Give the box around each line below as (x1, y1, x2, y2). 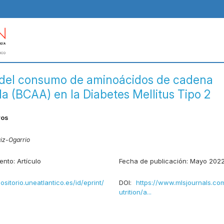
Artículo (17, 157, 41, 165)
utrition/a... (119, 188, 151, 196)
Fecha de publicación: (119, 157, 190, 165)
